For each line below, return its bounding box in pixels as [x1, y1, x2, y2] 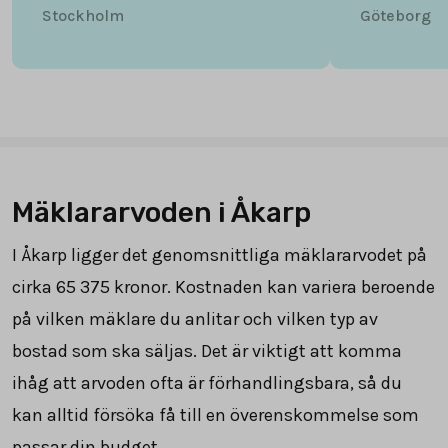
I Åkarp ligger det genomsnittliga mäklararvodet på [12, 243, 427, 266]
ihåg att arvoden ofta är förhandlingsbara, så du [12, 371, 402, 394]
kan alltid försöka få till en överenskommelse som [12, 403, 419, 426]
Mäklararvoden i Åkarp [12, 195, 311, 229]
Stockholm [42, 5, 124, 25]
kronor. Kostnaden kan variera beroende [110, 275, 435, 298]
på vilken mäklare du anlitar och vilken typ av [12, 307, 378, 330]
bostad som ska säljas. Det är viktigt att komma [12, 339, 402, 362]
